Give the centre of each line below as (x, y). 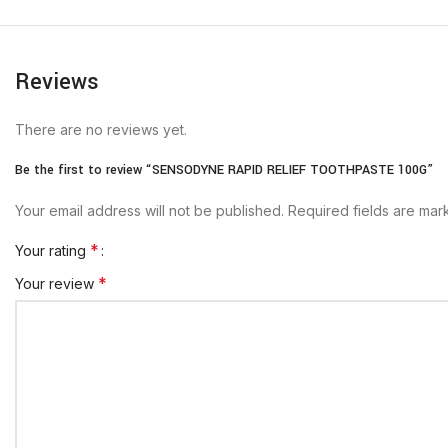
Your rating (52, 250)
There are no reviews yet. (101, 129)
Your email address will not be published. (149, 210)
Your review (56, 283)
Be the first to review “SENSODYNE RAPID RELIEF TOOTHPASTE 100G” (224, 170)
